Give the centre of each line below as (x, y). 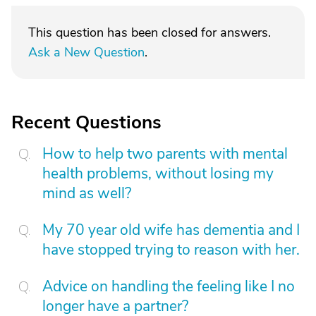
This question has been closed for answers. (150, 32)
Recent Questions (86, 122)
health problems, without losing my (158, 174)
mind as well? (87, 193)
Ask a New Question (86, 52)
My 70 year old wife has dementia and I (171, 230)
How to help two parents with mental (165, 154)
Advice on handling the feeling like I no (169, 286)
